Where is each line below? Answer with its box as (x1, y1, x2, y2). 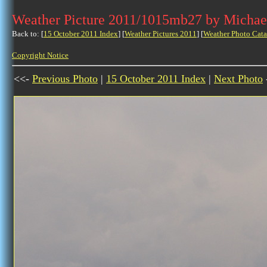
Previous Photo (32, 73, 98, 85)
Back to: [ (12, 29, 44, 38)
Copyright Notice (12, 51, 69, 60)
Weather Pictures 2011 (125, 29, 197, 38)
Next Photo (214, 73, 263, 85)
